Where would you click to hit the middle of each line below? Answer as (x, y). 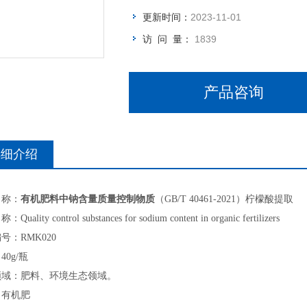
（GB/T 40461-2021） (200, 199)
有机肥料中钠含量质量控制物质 (88, 199)
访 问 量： (169, 39)
